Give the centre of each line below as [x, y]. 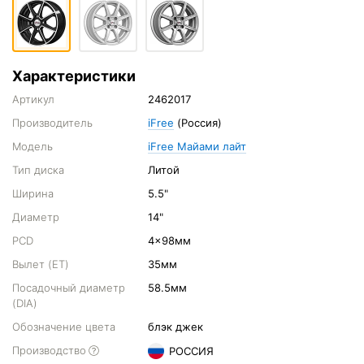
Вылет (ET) [41, 264]
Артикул [33, 99]
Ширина [33, 193]
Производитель [52, 123]
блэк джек [176, 327]
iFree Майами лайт [197, 146]
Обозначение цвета [64, 327]
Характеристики [74, 76]
